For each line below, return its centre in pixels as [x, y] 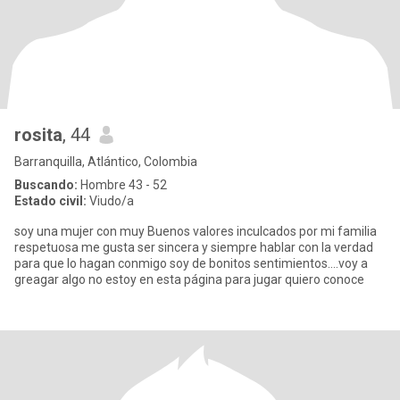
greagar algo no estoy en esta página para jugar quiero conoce [189, 279]
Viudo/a [110, 201]
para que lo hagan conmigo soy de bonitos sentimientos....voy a [191, 263]
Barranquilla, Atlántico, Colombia [106, 162]
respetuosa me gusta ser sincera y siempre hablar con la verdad [194, 247]
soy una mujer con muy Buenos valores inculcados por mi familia [196, 231]
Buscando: [46, 185]
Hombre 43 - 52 [122, 185]
